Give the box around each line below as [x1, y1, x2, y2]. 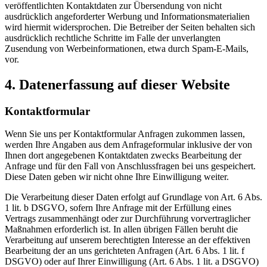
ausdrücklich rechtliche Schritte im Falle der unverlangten [5, 32, 221, 43]
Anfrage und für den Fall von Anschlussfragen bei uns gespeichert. [5, 161, 256, 172]
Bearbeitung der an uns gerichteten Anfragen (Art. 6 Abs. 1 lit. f [5, 246, 244, 256]
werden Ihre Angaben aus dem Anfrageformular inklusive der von [5, 139, 252, 150]
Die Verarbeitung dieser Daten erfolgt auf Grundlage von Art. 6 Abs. [5, 192, 262, 203]
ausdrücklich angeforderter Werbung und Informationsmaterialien [5, 11, 250, 21]
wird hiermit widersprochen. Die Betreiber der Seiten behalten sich [5, 21, 255, 32]
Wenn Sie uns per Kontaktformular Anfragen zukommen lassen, [5, 129, 245, 139]
